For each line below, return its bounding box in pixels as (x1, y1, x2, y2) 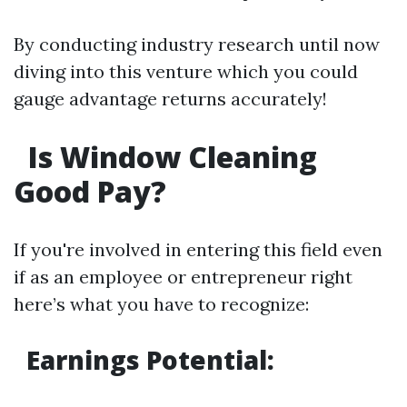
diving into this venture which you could (14, 60, 358, 83)
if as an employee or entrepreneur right (14, 265, 352, 288)
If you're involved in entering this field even (14, 238, 382, 261)
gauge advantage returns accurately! (14, 87, 327, 110)
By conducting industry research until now (14, 33, 380, 55)
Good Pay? (14, 172, 166, 211)
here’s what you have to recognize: (14, 293, 309, 315)
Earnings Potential (20, 342, 267, 377)
